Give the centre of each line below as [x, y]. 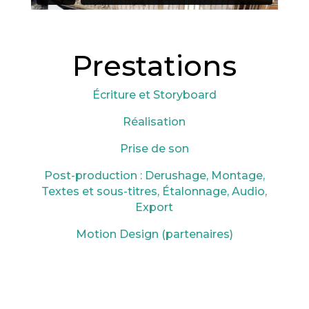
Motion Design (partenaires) [154, 234]
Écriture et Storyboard [154, 94]
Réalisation [154, 121]
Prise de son [154, 148]
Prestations [154, 65]
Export [154, 207]
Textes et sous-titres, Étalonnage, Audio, [154, 191]
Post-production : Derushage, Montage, [154, 175]
